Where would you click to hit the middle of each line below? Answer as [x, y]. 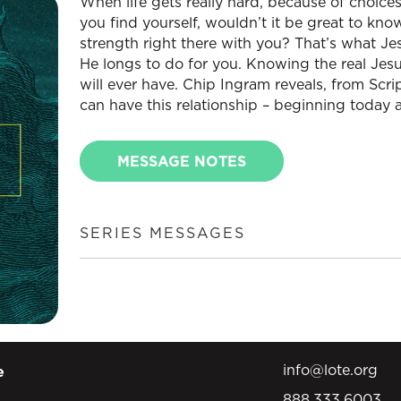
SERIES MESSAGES [162, 233]
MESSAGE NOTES [182, 161]
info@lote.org [330, 370]
